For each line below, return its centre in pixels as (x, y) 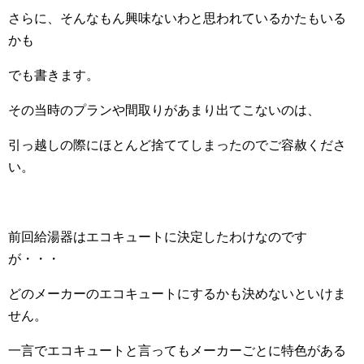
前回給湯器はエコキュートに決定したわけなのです (158, 237)
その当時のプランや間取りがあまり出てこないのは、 (164, 110)
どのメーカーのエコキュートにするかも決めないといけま (177, 294)
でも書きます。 (54, 76)
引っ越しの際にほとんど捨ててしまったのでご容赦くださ (177, 145)
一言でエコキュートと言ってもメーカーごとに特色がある (177, 351)
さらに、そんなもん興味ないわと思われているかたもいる (177, 19)
